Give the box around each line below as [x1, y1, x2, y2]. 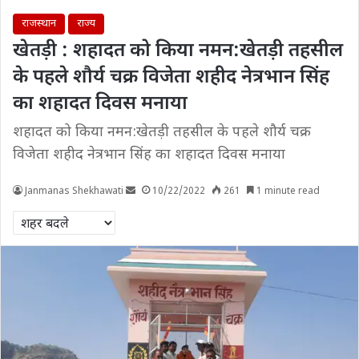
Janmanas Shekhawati [25, 185, 123, 198]
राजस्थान [22, 17, 56, 30]
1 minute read [254, 185, 320, 198]
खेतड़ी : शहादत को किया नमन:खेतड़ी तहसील [13, 38, 343, 64]
